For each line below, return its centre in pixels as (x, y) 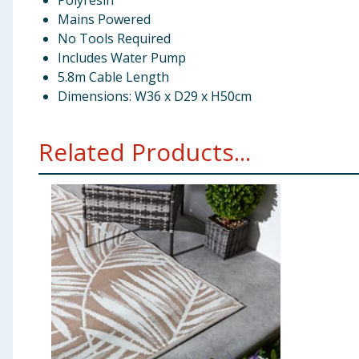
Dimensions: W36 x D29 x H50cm (155, 96)
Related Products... (145, 152)
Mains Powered (104, 19)
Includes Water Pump (122, 58)
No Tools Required (114, 38)
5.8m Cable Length (113, 77)
